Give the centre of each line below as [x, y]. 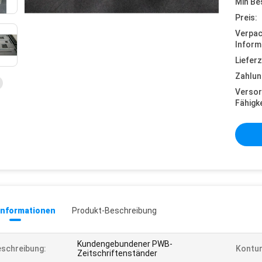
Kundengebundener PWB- [125, 244]
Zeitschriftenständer [117, 253]
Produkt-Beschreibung [114, 211]
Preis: [246, 18]
